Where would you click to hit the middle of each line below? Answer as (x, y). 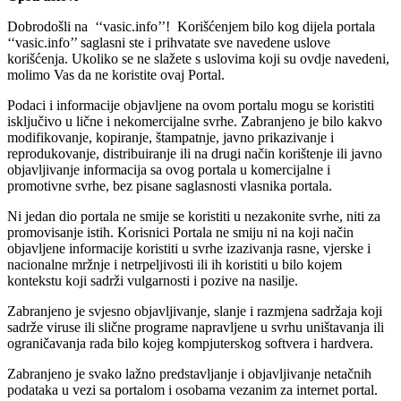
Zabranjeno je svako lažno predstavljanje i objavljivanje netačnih (189, 374)
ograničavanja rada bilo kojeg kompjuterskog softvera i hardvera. (190, 344)
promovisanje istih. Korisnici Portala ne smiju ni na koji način (180, 233)
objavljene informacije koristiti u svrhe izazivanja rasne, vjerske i (189, 249)
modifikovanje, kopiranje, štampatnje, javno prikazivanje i (171, 138)
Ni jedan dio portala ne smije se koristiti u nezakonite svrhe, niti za (194, 217)
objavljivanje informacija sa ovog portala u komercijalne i (169, 170)
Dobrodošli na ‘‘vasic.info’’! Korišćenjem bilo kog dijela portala (191, 27)
